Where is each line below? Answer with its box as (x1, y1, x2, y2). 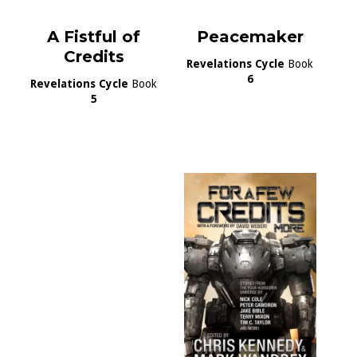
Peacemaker (196, 26, 304, 46)
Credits (63, 46, 124, 66)
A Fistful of (47, 26, 141, 46)
